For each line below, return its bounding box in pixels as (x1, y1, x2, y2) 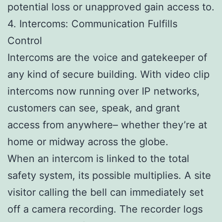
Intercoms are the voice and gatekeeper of (7, 51, 207, 63)
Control (7, 34, 42, 47)
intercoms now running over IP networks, (7, 85, 200, 97)
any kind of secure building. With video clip (7, 68, 210, 80)
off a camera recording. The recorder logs (7, 203, 203, 215)
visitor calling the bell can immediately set (7, 186, 204, 198)
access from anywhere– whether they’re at (7, 118, 207, 131)
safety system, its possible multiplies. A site (7, 169, 211, 181)
